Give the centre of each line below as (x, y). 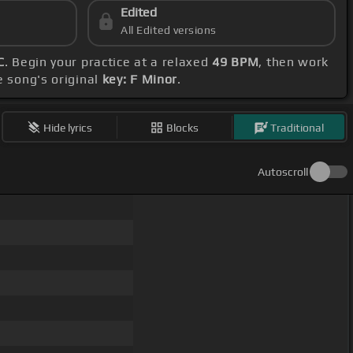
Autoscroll (283, 172)
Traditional (297, 127)
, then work (294, 62)
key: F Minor (140, 80)
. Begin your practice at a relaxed (108, 62)
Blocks (183, 127)
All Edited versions (169, 30)
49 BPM (236, 62)
